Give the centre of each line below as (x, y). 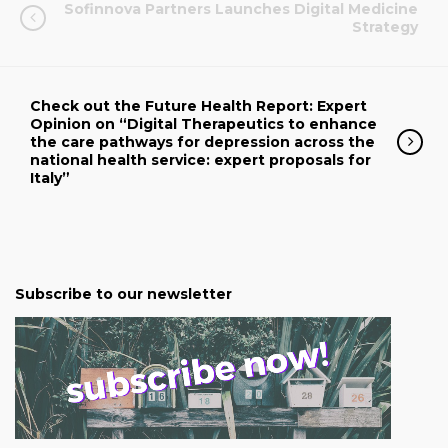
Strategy (385, 27)
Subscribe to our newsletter (123, 294)
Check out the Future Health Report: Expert (198, 106)
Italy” (50, 178)
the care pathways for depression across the (202, 142)
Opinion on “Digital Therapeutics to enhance (203, 124)
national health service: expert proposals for (200, 160)
